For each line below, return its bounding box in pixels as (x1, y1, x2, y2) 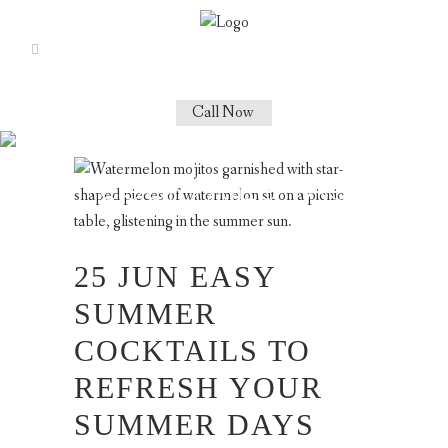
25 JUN (74, 260, 180, 293)
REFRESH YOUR (74, 371, 323, 404)
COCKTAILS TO (74, 334, 311, 367)
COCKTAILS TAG (98, 172, 350, 207)
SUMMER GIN (118, 133, 330, 168)
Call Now (192, 102, 254, 123)
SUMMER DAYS (74, 408, 315, 441)
